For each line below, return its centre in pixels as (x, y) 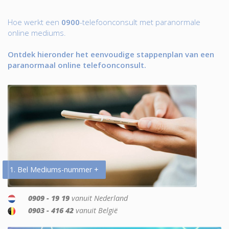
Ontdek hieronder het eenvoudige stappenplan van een (111, 54)
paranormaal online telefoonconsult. (77, 65)
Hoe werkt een (35, 22)
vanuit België (96, 210)
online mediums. (37, 33)
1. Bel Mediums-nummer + (54, 169)
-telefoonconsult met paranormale (140, 22)
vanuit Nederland (99, 198)
